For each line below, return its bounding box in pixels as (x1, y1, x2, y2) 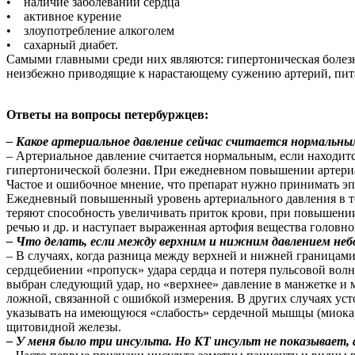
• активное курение (6, 9, 121, 23)
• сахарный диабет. (6, 37, 118, 52)
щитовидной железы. (6, 319, 121, 334)
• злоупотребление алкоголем (6, 23, 174, 37)
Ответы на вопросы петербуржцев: (6, 107, 208, 121)
